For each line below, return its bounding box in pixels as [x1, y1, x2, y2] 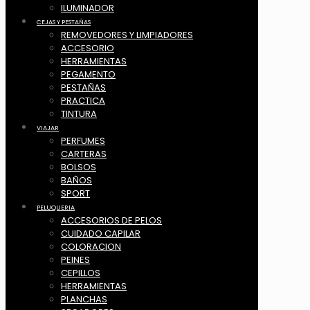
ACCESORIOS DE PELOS [61, 214, 162, 228]
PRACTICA [61, 94, 105, 108]
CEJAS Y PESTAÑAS [37, 17, 91, 27]
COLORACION [61, 240, 121, 254]
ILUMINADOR [61, 1, 114, 15]
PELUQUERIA [37, 203, 75, 212]
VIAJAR [37, 123, 59, 133]
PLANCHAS [61, 293, 107, 307]
